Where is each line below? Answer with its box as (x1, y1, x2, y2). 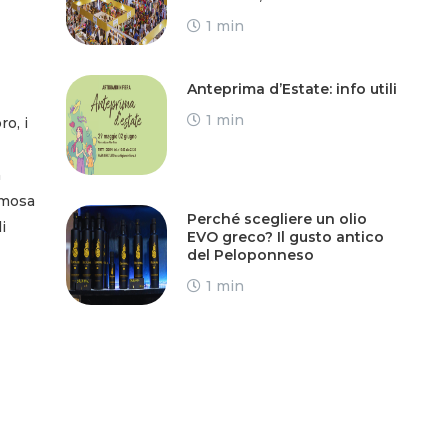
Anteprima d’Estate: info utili (186, 79, 397, 98)
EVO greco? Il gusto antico (186, 227, 384, 246)
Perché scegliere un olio (186, 209, 367, 228)
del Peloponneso (186, 245, 314, 264)
